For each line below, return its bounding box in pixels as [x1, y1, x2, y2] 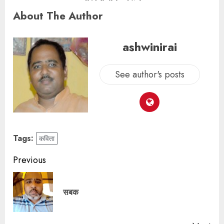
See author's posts [114, 68, 184, 81]
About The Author [13, 7, 103, 23]
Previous [13, 153, 46, 166]
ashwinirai [122, 38, 177, 56]
